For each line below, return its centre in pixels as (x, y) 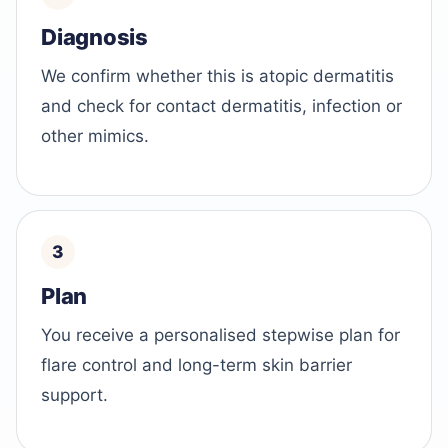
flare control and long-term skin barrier (196, 364)
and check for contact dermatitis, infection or (221, 106)
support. (74, 394)
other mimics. (95, 136)
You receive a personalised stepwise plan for (220, 334)
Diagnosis (95, 37)
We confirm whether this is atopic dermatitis (217, 76)
